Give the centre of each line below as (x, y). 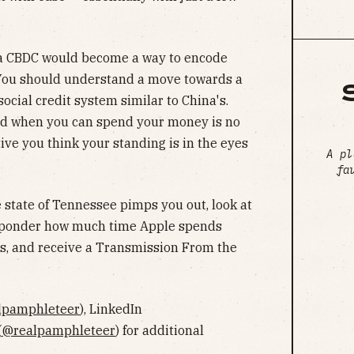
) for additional (160, 331)
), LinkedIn (111, 309)
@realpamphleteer (58, 331)
